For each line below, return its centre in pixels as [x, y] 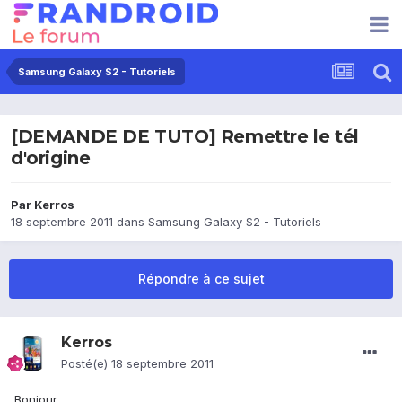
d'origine [51, 158]
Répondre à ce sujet [201, 279]
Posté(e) [86, 364]
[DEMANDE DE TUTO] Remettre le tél [185, 137]
